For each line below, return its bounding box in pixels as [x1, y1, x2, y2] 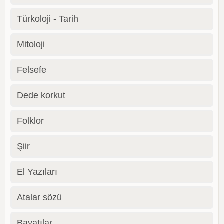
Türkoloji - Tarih [17, 13, 78, 24]
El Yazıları [17, 166, 57, 177]
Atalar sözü [17, 192, 62, 202]
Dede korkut [17, 90, 65, 100]
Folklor [17, 115, 44, 126]
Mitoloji [17, 39, 45, 49]
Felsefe [17, 64, 46, 75]
